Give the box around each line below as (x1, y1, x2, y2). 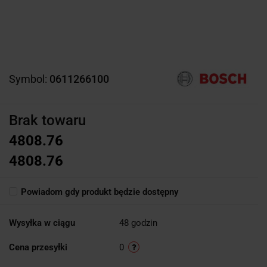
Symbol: (9, 72, 49, 85)
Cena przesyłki (9, 241, 67, 253)
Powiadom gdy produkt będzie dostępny (21, 186, 178, 197)
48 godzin (119, 217, 157, 228)
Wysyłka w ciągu (9, 217, 75, 228)
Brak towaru (9, 111, 86, 129)
